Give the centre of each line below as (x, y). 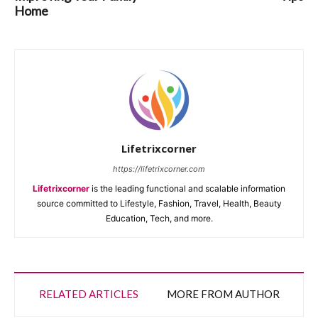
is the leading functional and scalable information (187, 188)
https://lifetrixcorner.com (159, 169)
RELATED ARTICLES (88, 294)
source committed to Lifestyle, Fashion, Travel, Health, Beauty (159, 203)
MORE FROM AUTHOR (223, 294)
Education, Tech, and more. (159, 218)
